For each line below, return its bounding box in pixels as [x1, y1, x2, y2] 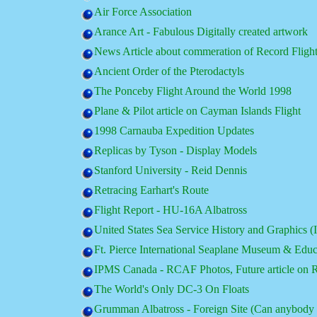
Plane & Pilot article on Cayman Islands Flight [93, 105, 301, 117]
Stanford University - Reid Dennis [93, 164, 247, 176]
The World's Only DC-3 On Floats [93, 283, 249, 295]
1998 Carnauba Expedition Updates [93, 125, 254, 137]
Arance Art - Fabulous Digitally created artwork [93, 25, 308, 38]
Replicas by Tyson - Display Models [93, 144, 257, 156]
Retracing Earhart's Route [93, 184, 209, 196]
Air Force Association [93, 6, 192, 18]
